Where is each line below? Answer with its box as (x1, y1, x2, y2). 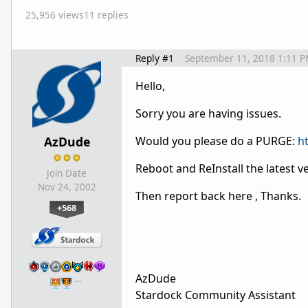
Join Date (47, 167, 87, 180)
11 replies (84, 8, 129, 22)
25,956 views (25, 8, 84, 22)
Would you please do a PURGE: (135, 133, 298, 149)
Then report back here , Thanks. (135, 188, 301, 204)
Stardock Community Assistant (135, 287, 296, 303)
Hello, (135, 78, 165, 94)
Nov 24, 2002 (37, 181, 96, 194)
